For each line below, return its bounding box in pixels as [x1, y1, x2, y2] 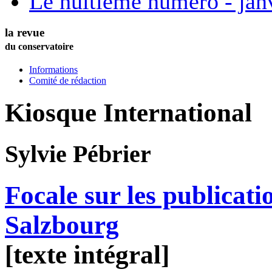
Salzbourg [5, 211, 119, 240]
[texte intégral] [5, 240, 169, 270]
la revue [5, 25, 44, 39]
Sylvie [5, 140, 73, 168]
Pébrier [73, 140, 151, 168]
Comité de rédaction [29, 75, 106, 86]
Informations [29, 64, 78, 75]
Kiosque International [5, 98, 252, 127]
